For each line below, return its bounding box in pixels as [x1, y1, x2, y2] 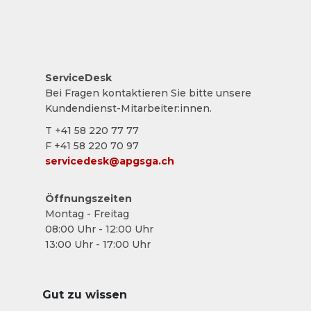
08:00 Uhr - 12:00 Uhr [44, 223, 153, 235]
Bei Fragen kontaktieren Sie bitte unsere [44, 87, 251, 99]
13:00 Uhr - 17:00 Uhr [44, 238, 151, 251]
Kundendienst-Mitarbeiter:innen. [44, 102, 212, 115]
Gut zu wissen [42, 288, 127, 301]
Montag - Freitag [44, 208, 129, 220]
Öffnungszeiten [44, 192, 132, 205]
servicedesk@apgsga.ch [44, 155, 174, 167]
